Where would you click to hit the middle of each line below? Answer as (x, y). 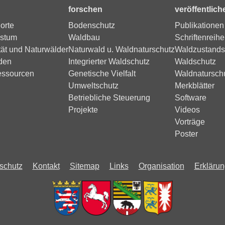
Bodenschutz (92, 26)
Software (191, 98)
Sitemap (84, 166)
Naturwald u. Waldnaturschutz (122, 50)
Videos (187, 110)
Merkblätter (195, 86)
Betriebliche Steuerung (109, 98)
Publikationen (199, 26)
